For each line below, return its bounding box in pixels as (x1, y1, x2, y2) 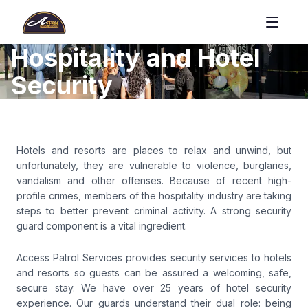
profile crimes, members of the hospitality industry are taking (16, 190, 291, 201)
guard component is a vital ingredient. (16, 220, 187, 232)
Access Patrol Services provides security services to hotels (16, 252, 291, 263)
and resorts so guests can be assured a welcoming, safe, (16, 267, 291, 278)
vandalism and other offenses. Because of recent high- (16, 175, 291, 186)
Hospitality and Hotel (11, 43, 261, 73)
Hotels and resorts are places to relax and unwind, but (16, 144, 291, 156)
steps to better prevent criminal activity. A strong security (16, 205, 291, 217)
